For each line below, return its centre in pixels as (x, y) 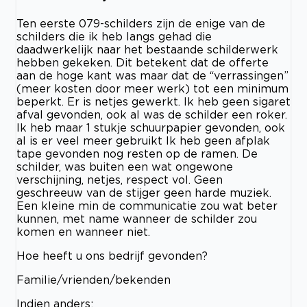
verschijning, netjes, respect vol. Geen (120, 179)
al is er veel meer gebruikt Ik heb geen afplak (143, 140)
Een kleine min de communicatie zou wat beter (147, 205)
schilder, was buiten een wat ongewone (125, 166)
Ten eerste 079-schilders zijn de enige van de (141, 23)
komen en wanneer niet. (83, 231)
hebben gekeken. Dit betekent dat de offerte (143, 62)
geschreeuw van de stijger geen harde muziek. (144, 192)
